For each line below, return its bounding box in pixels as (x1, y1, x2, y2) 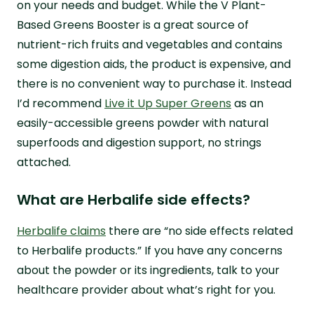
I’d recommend (17, 95, 104, 111)
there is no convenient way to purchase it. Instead (17, 75, 292, 92)
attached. (17, 153, 71, 170)
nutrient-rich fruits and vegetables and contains (17, 36, 282, 53)
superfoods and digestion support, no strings (17, 134, 261, 151)
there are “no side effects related (106, 222, 293, 239)
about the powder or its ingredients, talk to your (17, 261, 280, 278)
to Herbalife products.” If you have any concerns (17, 242, 282, 259)
